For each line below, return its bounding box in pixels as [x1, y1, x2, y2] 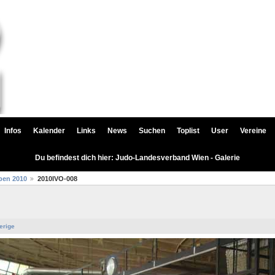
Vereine [240, 126, 266, 135]
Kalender [33, 126, 65, 135]
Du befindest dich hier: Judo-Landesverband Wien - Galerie [35, 153, 240, 162]
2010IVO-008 [37, 175, 77, 183]
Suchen [139, 126, 165, 135]
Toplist [177, 126, 199, 135]
